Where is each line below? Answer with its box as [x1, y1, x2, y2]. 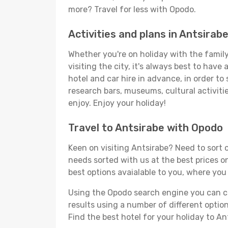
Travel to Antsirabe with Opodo [68, 122, 223, 134]
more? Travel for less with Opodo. [68, 5, 196, 14]
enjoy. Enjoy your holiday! [68, 98, 166, 108]
